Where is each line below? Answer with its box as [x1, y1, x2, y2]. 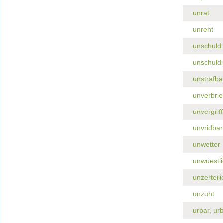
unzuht [192, 190, 214, 198]
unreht [192, 25, 213, 33]
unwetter [192, 140, 220, 148]
